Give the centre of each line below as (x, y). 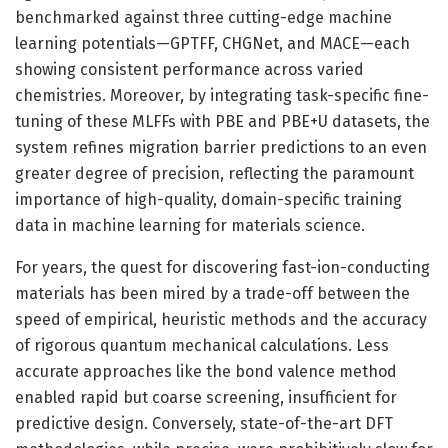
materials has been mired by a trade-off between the (212, 293)
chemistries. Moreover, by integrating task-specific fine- (222, 95)
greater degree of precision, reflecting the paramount (214, 173)
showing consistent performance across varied (189, 69)
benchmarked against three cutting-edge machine (203, 17)
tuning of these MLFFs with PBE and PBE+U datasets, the (222, 121)
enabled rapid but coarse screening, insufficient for (206, 397)
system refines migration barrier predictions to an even (221, 147)
